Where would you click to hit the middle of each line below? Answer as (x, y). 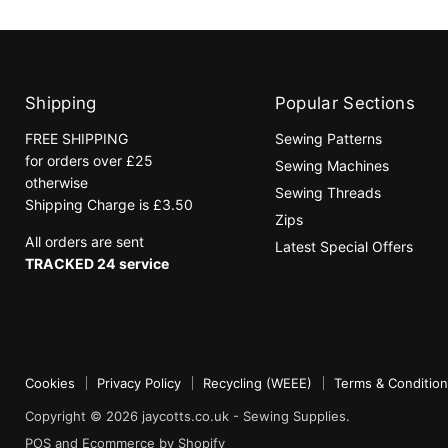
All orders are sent (84, 242)
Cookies (50, 382)
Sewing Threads (327, 193)
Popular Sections (345, 103)
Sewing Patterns (328, 139)
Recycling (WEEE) (257, 382)
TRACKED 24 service (97, 264)
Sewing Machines (331, 166)
